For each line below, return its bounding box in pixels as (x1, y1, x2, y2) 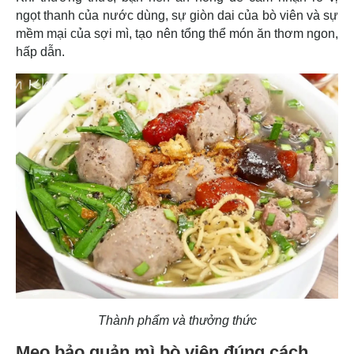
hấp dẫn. (16, 44, 65, 58)
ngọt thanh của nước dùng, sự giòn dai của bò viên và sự (16, 8, 338, 22)
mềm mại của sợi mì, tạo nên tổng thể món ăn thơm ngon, (16, 26, 338, 40)
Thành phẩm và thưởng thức (97, 314, 257, 328)
